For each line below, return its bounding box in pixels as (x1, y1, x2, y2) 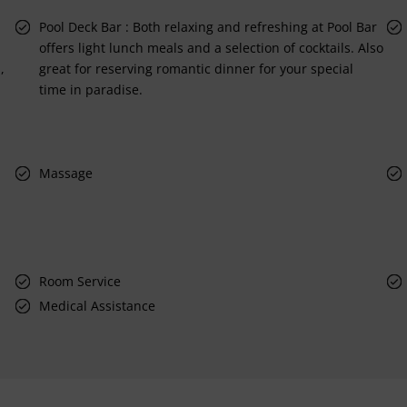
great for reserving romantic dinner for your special (39, 59, 354, 77)
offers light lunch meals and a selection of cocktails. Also (39, 38, 384, 56)
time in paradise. (39, 80, 144, 98)
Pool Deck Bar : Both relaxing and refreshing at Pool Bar (39, 17, 378, 35)
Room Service (39, 272, 122, 290)
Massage (39, 164, 94, 182)
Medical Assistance (39, 296, 156, 314)
